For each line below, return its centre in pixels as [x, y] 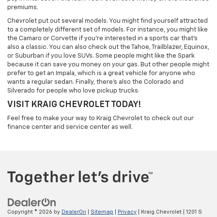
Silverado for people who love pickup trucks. [73, 91]
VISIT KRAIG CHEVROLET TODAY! [74, 104]
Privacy [127, 212]
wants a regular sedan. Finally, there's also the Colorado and [95, 82]
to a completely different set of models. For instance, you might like [108, 30]
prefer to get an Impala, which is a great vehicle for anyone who [101, 73]
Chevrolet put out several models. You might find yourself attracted [108, 21]
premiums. [23, 7]
